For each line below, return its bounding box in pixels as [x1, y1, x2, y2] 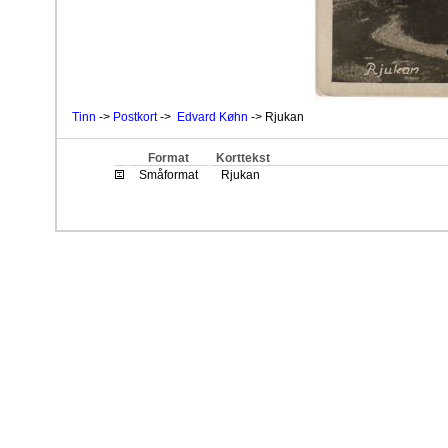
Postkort [113, 110, 157, 124]
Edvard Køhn [177, 110, 248, 124]
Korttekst [215, 151, 270, 165]
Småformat [139, 168, 199, 182]
